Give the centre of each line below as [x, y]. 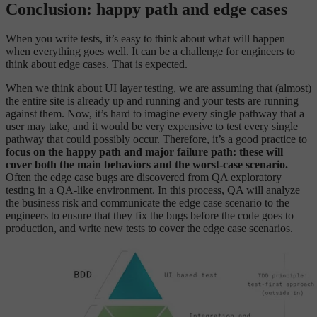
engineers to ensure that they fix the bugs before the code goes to [150, 216]
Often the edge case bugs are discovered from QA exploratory [144, 178]
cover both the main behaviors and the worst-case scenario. [147, 165]
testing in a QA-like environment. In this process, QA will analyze [153, 190]
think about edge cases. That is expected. [97, 64]
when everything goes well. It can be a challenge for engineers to [150, 52]
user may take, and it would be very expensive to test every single [152, 127]
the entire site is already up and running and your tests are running [152, 101]
